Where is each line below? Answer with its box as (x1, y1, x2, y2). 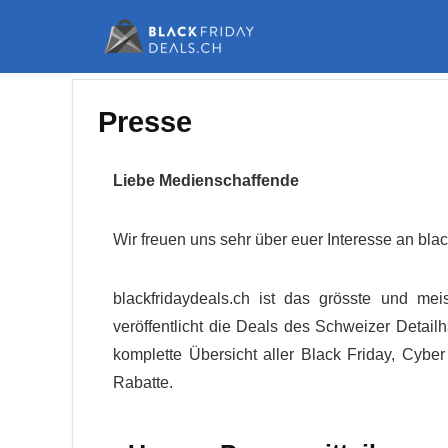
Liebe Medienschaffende (113, 172, 299, 189)
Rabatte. (113, 374, 173, 391)
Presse (98, 106, 192, 138)
